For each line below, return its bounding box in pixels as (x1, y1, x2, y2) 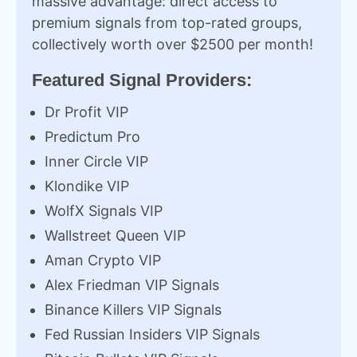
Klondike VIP (45, 177, 129, 194)
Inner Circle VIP (45, 152, 148, 170)
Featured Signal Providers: (32, 69, 252, 90)
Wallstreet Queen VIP (45, 226, 186, 244)
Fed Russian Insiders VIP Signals (45, 325, 260, 343)
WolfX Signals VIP (45, 202, 163, 219)
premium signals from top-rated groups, (32, 14, 302, 31)
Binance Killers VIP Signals (45, 300, 222, 318)
